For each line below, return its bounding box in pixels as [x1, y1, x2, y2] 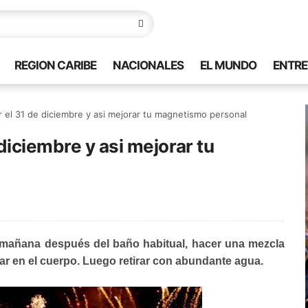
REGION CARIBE [14, 58, 96, 72]
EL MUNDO [200, 58, 256, 72]
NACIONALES [113, 58, 184, 72]
